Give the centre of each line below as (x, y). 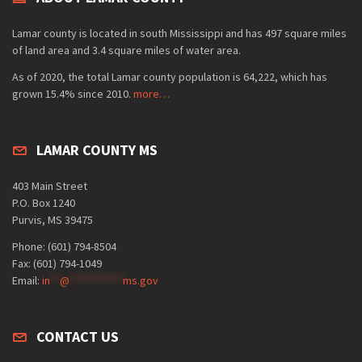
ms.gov (141, 280)
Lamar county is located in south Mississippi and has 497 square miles (179, 33)
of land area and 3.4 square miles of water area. (126, 50)
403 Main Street (50, 186)
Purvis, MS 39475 (53, 220)
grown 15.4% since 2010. (73, 94)
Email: (27, 280)
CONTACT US (78, 337)
